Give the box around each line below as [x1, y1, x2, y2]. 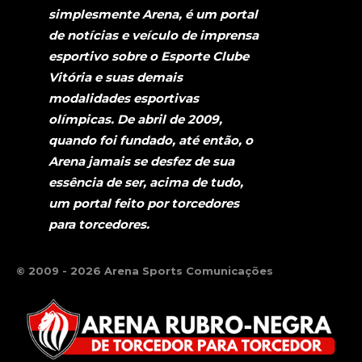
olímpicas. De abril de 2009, [48, 111, 222, 127]
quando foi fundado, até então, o [48, 132, 253, 148]
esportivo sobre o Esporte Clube [48, 48, 249, 64]
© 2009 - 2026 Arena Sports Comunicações [16, 263, 273, 277]
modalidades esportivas [48, 90, 199, 106]
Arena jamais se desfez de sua [48, 153, 234, 169]
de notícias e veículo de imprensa [48, 27, 259, 43]
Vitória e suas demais [48, 69, 183, 85]
